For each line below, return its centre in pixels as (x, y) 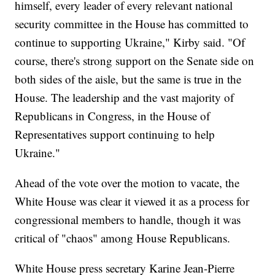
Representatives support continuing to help (115, 134)
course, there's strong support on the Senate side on (135, 61)
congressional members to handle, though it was (128, 220)
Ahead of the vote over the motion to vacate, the (127, 183)
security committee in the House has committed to (132, 24)
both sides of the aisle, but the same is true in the (128, 79)
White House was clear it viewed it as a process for (132, 201)
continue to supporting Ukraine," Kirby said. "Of (130, 42)
